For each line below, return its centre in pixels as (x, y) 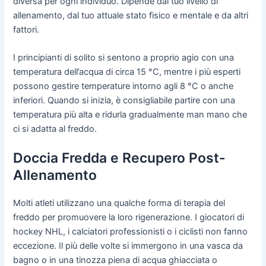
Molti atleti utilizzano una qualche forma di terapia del (119, 203)
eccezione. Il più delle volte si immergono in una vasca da (128, 246)
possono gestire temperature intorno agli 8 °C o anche (123, 86)
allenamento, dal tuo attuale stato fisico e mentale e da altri (131, 15)
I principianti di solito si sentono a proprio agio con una (124, 57)
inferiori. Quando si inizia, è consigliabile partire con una (124, 100)
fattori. (26, 29)
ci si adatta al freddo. (55, 129)
